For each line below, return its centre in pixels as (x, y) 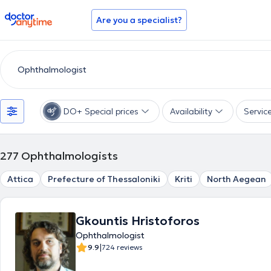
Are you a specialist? (139, 20)
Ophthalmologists (70, 156)
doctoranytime (38, 17)
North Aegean (237, 179)
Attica (20, 179)
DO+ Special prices (101, 111)
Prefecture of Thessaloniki (104, 179)
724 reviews (122, 247)
